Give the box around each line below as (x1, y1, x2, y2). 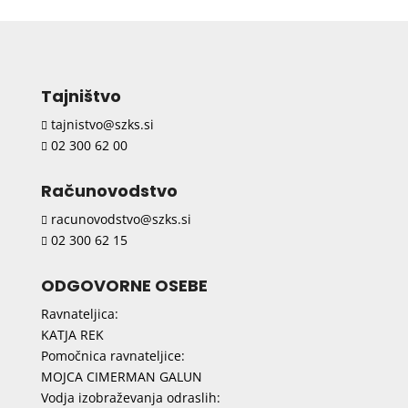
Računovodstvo (40, 179, 178, 203)
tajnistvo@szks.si (46, 116, 154, 134)
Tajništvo (40, 85, 121, 108)
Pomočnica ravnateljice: (40, 347, 185, 365)
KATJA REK (40, 326, 104, 344)
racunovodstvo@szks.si (46, 210, 191, 229)
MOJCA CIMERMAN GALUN (40, 368, 202, 386)
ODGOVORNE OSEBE (40, 274, 208, 298)
